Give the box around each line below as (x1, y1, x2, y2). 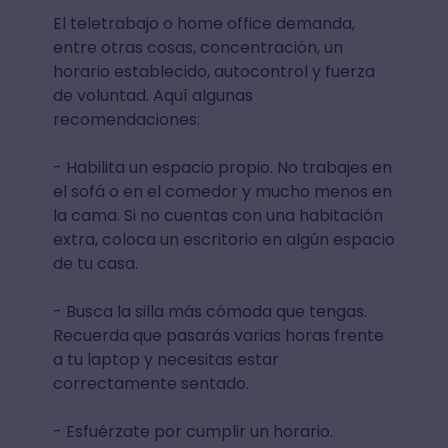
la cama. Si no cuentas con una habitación (52, 203, 383, 227)
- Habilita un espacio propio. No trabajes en (52, 155, 392, 179)
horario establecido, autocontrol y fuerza (52, 59, 375, 83)
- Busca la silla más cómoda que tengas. (52, 299, 367, 323)
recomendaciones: (52, 107, 200, 131)
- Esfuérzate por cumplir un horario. (52, 419, 333, 443)
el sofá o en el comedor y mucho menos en (52, 179, 392, 203)
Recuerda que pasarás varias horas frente (52, 323, 384, 347)
